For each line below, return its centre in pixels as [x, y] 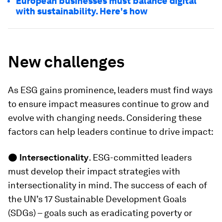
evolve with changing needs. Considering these [105, 117]
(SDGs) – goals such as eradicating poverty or [100, 213]
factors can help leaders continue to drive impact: [111, 131]
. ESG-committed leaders [140, 157]
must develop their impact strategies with [94, 171]
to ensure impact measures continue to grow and [109, 104]
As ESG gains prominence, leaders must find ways [110, 90]
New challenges [66, 61]
